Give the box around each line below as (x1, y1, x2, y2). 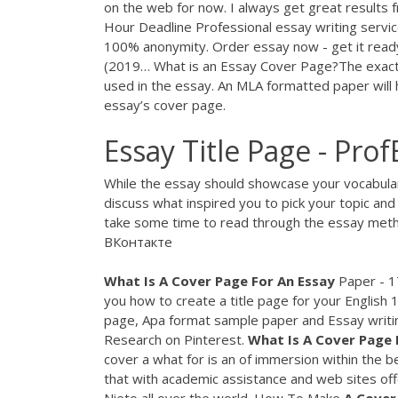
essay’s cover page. (104, 96, 226, 115)
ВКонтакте (104, 232, 172, 251)
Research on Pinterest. (104, 330, 248, 349)
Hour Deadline (104, 18, 192, 36)
